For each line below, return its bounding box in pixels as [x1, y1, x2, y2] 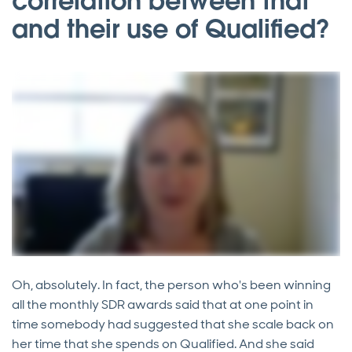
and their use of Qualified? [12, 13, 337, 46]
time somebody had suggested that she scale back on [12, 316, 334, 333]
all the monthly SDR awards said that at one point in [12, 296, 313, 313]
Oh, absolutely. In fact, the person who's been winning [12, 277, 331, 294]
